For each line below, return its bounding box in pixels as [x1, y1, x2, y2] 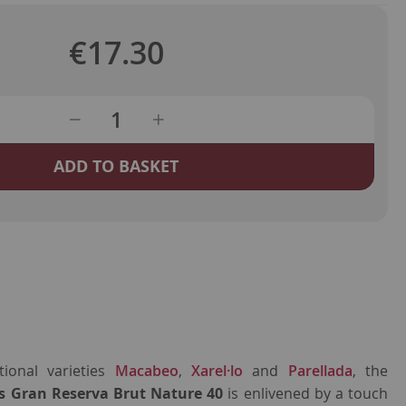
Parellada [287, 361, 353, 382]
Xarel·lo [191, 361, 244, 382]
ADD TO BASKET [53, 155, 179, 179]
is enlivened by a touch [223, 383, 389, 404]
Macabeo [114, 361, 179, 382]
